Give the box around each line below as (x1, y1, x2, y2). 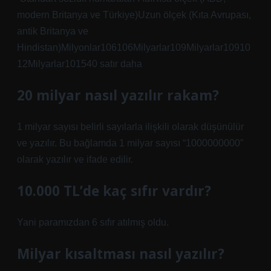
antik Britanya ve (17, 26, 88, 36)
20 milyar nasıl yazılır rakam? (17, 86, 219, 105)
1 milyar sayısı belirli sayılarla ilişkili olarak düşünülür (17, 122, 244, 132)
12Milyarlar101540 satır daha (17, 59, 142, 69)
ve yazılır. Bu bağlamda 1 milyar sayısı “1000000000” (17, 138, 243, 148)
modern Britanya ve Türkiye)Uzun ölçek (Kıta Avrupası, (17, 10, 251, 20)
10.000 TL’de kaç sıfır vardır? (17, 181, 211, 200)
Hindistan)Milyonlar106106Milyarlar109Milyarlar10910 (17, 42, 250, 53)
